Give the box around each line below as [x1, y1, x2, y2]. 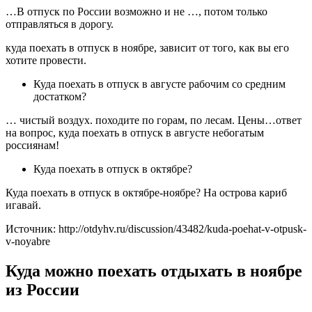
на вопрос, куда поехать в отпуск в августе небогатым [6, 126, 264, 139]
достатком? [33, 90, 86, 102]
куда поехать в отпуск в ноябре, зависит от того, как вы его [6, 41, 289, 54]
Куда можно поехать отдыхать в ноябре [6, 261, 302, 280]
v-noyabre [6, 235, 50, 247]
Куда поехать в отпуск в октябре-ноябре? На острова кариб [6, 186, 287, 198]
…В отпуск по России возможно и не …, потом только [6, 5, 267, 17]
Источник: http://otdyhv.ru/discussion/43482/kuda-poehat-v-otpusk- [6, 222, 306, 235]
